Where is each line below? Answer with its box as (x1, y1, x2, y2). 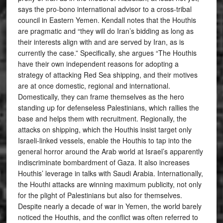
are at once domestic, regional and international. (17, 80, 170, 91)
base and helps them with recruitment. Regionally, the (17, 113, 187, 123)
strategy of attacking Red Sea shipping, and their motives (17, 69, 198, 80)
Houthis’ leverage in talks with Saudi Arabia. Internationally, (17, 168, 203, 178)
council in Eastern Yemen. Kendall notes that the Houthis (17, 14, 196, 25)
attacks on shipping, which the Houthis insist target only (17, 124, 192, 134)
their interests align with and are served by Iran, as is (17, 36, 184, 47)
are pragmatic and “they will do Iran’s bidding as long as (17, 25, 194, 36)
